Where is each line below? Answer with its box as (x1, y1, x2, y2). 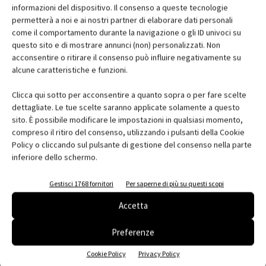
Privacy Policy (138, 249, 180, 258)
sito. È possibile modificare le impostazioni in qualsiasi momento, (12, 114, 243, 125)
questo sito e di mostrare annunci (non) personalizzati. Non (12, 39, 220, 50)
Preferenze (112, 226, 154, 238)
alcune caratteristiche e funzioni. (12, 64, 128, 75)
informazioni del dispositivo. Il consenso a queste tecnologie (12, 2, 228, 13)
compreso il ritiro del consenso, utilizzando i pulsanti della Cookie (12, 126, 245, 138)
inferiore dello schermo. (12, 151, 97, 163)
